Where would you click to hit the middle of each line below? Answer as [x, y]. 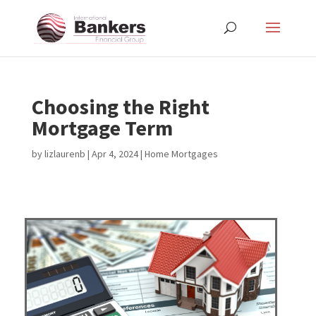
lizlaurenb [65, 154]
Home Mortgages [181, 154]
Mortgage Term [102, 128]
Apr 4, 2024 [115, 154]
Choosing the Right [120, 107]
